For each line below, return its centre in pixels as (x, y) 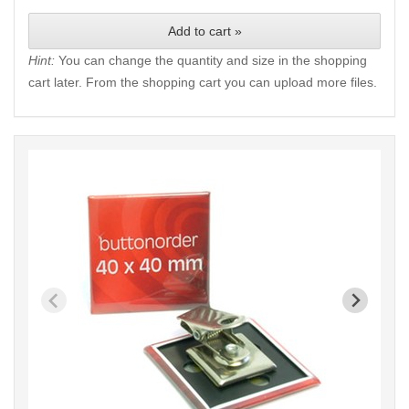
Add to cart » (204, 31)
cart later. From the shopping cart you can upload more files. (203, 82)
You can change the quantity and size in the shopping (211, 60)
